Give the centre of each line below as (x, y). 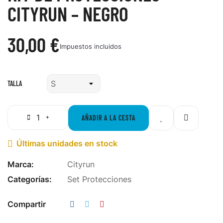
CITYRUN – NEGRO (68, 13)
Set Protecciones (99, 179)
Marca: (21, 164)
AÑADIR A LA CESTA (109, 118)
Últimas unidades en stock (67, 143)
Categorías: (30, 179)
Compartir (27, 204)
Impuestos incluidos (91, 46)
